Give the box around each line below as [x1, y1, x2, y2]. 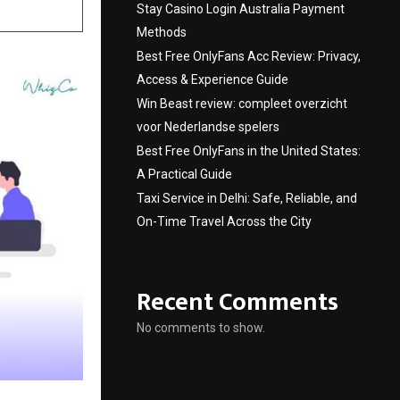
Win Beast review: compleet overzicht [137, 96, 347, 111]
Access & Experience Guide [137, 72, 288, 87]
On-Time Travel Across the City [137, 214, 312, 229]
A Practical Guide [137, 167, 232, 181]
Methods [137, 25, 187, 39]
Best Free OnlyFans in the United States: [137, 144, 361, 158]
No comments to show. [137, 321, 265, 335]
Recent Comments [137, 281, 338, 323]
